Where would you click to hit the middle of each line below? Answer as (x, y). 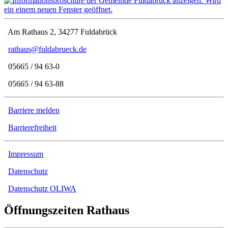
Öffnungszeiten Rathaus (67, 210)
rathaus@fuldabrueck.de (47, 49)
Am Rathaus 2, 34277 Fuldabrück (61, 32)
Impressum (26, 154)
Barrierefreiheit (32, 128)
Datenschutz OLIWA (42, 189)
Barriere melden (34, 110)
